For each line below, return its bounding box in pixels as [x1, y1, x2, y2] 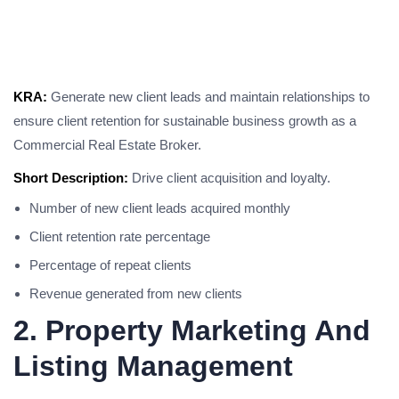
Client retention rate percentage [29, 229, 210, 244]
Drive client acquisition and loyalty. [128, 170, 330, 185]
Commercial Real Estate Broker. [13, 137, 201, 152]
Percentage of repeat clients [29, 257, 191, 273]
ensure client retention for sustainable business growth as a [13, 113, 356, 128]
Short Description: [13, 170, 128, 185]
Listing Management [13, 350, 293, 382]
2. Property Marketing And [13, 314, 370, 346]
